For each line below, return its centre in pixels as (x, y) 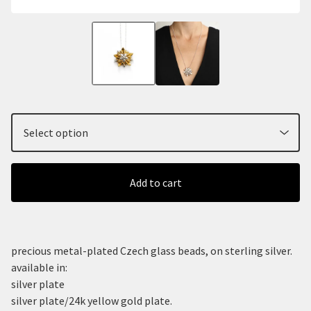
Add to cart (155, 182)
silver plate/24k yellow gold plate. (92, 300)
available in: (39, 267)
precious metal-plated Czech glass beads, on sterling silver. (152, 250)
